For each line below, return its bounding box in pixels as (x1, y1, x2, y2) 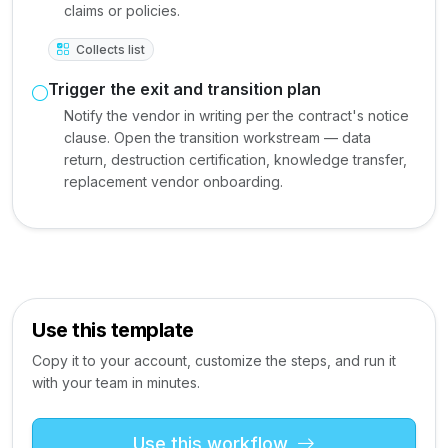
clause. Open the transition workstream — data (64, 129, 371, 146)
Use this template (32, 318, 194, 342)
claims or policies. (64, 2, 180, 20)
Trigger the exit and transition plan (48, 79, 321, 99)
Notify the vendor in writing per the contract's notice (64, 107, 409, 124)
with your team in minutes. (32, 374, 200, 391)
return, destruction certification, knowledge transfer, (64, 151, 407, 168)
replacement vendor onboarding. (64, 173, 283, 190)
